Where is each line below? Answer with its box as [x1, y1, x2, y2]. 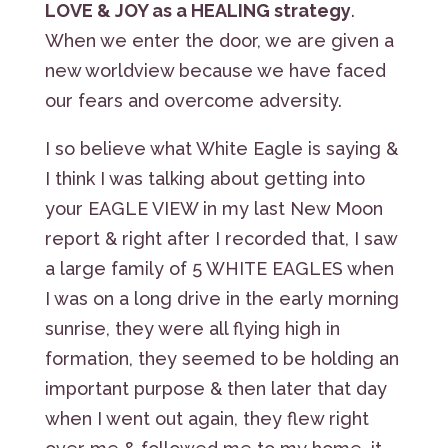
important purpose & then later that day [44, 377, 387, 399]
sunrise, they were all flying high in [44, 317, 340, 339]
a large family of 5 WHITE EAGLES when [44, 257, 394, 279]
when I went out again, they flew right [44, 407, 369, 429]
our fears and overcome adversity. [44, 89, 347, 111]
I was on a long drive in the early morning [44, 287, 399, 309]
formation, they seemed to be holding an [44, 347, 399, 369]
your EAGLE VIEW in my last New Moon [44, 197, 383, 219]
